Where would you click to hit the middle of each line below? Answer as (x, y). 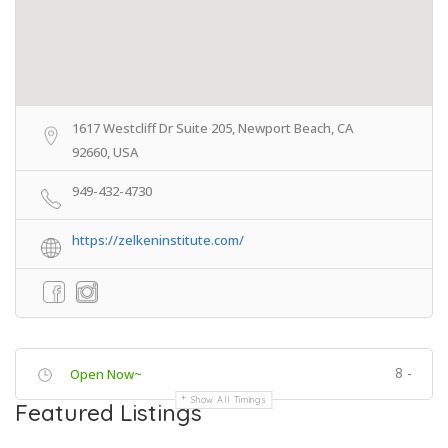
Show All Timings (229, 399)
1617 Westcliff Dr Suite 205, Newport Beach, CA (212, 128)
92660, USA (105, 152)
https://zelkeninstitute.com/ (158, 240)
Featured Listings (108, 412)
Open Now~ (106, 374)
